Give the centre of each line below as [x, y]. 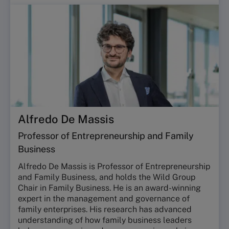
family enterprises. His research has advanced [105, 209]
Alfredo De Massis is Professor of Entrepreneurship [114, 166]
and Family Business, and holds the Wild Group [107, 177]
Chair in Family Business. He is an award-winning [109, 188]
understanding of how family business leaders [105, 220]
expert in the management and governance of [104, 199]
